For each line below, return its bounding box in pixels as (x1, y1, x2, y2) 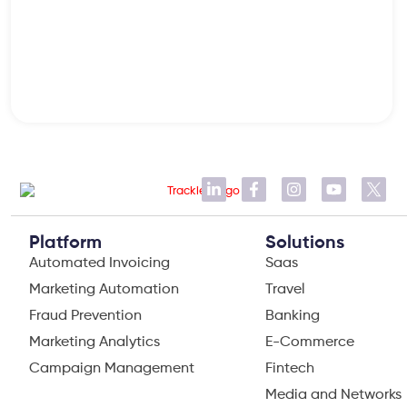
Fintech (265, 362, 314, 377)
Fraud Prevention (29, 309, 142, 324)
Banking (265, 309, 320, 324)
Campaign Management (29, 362, 194, 377)
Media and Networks (265, 388, 402, 403)
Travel (265, 283, 305, 298)
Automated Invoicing (29, 256, 170, 272)
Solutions (265, 234, 344, 253)
